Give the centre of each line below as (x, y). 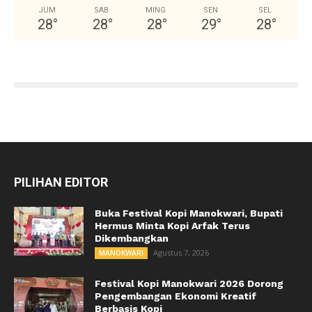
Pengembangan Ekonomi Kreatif (175, 296)
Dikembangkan (132, 239)
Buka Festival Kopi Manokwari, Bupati (189, 213)
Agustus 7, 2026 (181, 253)
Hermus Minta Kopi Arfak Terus (172, 226)
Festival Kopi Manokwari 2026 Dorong (189, 284)
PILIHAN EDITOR (61, 182)
